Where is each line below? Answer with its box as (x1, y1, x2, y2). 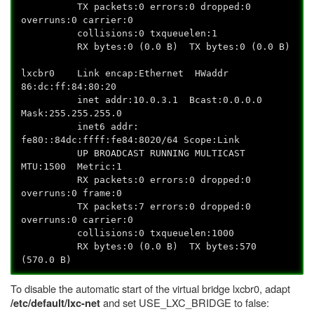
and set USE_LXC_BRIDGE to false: (100, 294, 269, 310)
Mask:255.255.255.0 (21, 108, 123, 119)
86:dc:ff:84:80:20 (21, 81, 123, 93)
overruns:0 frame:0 (21, 188, 123, 199)
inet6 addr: (21, 121, 139, 132)
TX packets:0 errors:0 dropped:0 (21, 1, 252, 13)
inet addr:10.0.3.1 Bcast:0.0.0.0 (21, 95, 268, 106)
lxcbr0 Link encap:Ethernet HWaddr (21, 68, 229, 79)
